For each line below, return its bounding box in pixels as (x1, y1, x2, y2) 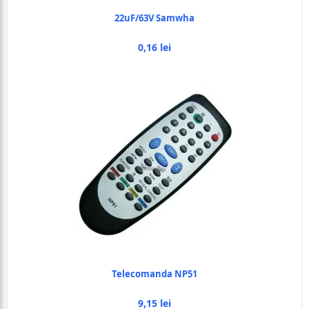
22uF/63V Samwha (114, 12, 195, 24)
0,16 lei (138, 41, 171, 54)
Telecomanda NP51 (112, 268, 197, 280)
